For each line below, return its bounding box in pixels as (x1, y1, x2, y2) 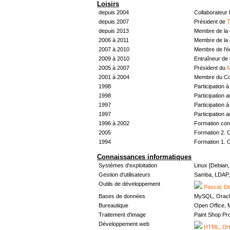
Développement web (99, 221, 149, 227)
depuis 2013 (99, 27, 129, 34)
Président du (194, 64, 227, 71)
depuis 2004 (99, 9, 129, 15)
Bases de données (99, 193, 145, 200)
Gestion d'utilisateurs (99, 171, 150, 178)
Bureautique (99, 202, 128, 209)
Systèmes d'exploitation (99, 162, 157, 169)
